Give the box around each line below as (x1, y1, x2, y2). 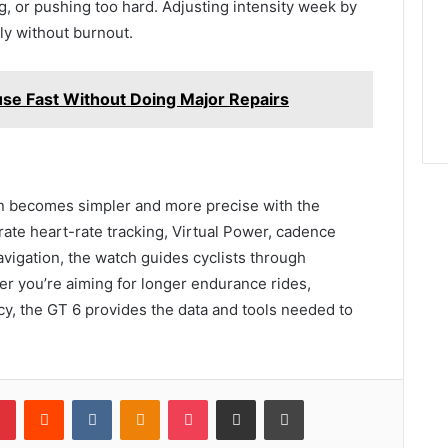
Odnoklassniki (159, 391, 245, 408)
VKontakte (111, 391, 175, 408)
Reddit (63, 391, 103, 408)
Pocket (207, 391, 250, 408)
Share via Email (255, 391, 287, 408)
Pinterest (15, 391, 72, 408)
